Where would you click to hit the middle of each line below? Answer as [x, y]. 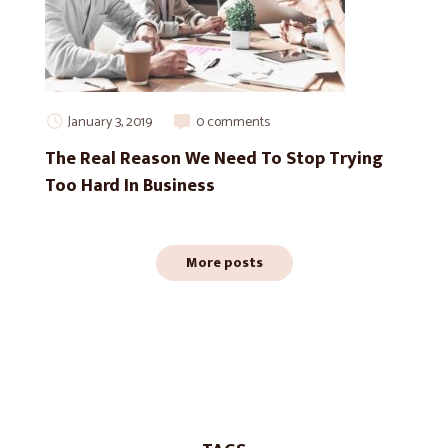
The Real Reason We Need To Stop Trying [214, 158]
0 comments [233, 122]
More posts [224, 262]
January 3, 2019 [110, 122]
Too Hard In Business [130, 185]
